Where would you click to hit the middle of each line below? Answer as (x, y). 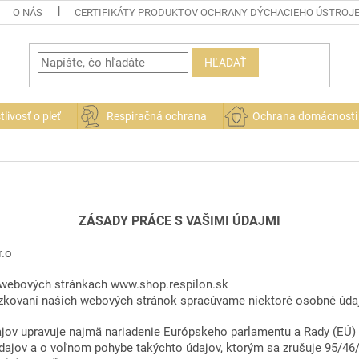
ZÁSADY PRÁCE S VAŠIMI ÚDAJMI (179, 220)
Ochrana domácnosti (305, 116)
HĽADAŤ (225, 63)
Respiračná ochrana (157, 116)
